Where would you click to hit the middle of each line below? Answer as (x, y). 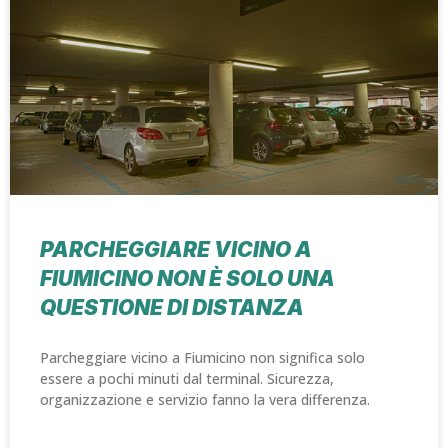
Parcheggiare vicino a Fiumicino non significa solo (202, 358)
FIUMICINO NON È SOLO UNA (187, 279)
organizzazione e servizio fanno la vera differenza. (205, 400)
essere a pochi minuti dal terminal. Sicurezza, (187, 379)
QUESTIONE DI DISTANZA (172, 308)
